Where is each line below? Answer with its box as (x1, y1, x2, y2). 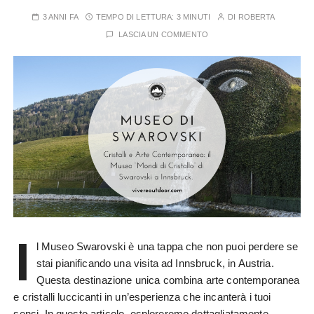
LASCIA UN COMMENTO (118, 30, 208, 39)
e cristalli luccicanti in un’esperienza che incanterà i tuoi (13, 291, 271, 303)
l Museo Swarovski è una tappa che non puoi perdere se (36, 240, 299, 253)
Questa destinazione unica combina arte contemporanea (36, 274, 300, 287)
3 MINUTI (176, 13, 210, 22)
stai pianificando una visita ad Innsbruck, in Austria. (36, 257, 274, 270)
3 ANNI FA (42, 13, 78, 22)
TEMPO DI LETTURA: (96, 13, 177, 22)
